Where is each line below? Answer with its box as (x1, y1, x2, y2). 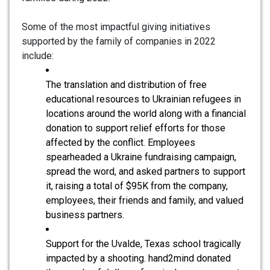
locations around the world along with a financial (46, 108, 246, 120)
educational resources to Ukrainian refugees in (46, 93, 241, 105)
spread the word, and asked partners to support (46, 166, 245, 178)
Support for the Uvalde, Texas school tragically (46, 238, 241, 250)
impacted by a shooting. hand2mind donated (46, 253, 231, 265)
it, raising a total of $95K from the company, (46, 180, 228, 192)
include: (22, 50, 54, 62)
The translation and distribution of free (46, 79, 207, 91)
